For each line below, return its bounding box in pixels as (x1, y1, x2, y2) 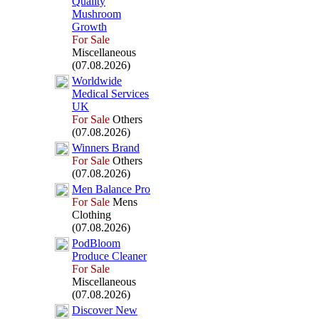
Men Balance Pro (72, 183, 150, 195)
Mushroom (72, 8, 121, 20)
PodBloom (72, 237, 120, 249)
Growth (72, 21, 107, 33)
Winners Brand (72, 142, 140, 154)
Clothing (72, 209, 111, 221)
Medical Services (72, 88, 149, 100)
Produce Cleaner (72, 250, 147, 262)
